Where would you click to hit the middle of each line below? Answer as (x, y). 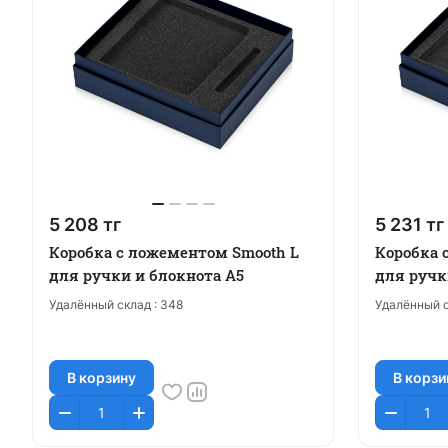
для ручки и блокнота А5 (146, 275)
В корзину (101, 377)
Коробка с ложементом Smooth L (174, 252)
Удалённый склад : (104, 304)
